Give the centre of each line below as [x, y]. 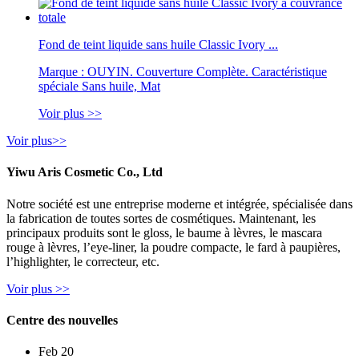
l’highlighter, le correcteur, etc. [83, 261]
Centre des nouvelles [62, 321]
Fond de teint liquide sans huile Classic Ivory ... [158, 45]
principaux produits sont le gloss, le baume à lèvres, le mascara [164, 232]
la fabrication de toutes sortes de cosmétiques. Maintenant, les [161, 218]
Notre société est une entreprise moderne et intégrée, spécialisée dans [179, 204]
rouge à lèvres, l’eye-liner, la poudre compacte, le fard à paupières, [173, 247]
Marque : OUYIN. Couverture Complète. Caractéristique [183, 72]
